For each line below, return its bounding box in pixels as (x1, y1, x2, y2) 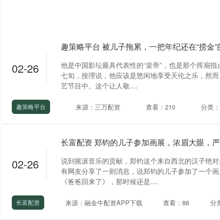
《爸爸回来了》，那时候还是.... (61, 176, 158, 186)
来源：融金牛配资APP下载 (65, 197, 142, 207)
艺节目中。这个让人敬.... (61, 81, 137, 90)
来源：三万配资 (76, 102, 120, 111)
